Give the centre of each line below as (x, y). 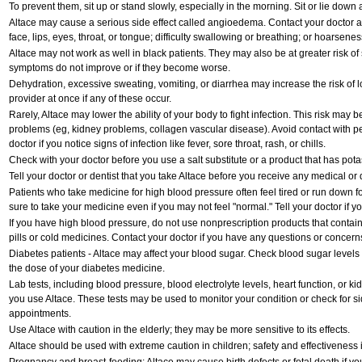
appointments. (40, 314)
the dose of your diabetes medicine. (86, 268)
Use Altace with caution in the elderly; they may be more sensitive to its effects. (179, 330)
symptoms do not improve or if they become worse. (119, 68)
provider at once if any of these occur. (90, 99)
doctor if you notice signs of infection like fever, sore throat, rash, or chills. (167, 144)
